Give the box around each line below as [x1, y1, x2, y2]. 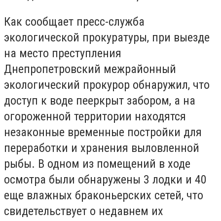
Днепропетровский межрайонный [4, 62, 176, 76]
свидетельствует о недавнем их [4, 204, 163, 218]
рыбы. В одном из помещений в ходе [4, 156, 190, 171]
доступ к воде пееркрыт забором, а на [4, 93, 195, 108]
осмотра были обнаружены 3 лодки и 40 [4, 172, 207, 186]
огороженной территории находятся [4, 109, 186, 123]
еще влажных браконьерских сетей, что [4, 188, 203, 202]
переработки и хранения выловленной [4, 141, 199, 155]
